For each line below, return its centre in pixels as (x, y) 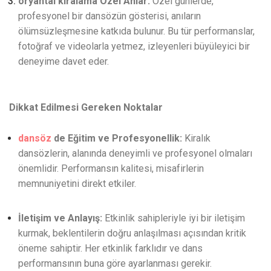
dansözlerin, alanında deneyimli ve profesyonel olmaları (135, 154)
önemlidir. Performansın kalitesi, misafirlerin (111, 169)
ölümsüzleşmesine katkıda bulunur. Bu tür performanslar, (136, 31)
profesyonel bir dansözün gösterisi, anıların (109, 16)
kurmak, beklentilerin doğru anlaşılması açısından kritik (132, 233)
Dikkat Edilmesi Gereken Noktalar (86, 108)
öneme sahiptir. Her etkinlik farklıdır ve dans (110, 249)
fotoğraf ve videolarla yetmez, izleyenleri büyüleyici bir (134, 47)
